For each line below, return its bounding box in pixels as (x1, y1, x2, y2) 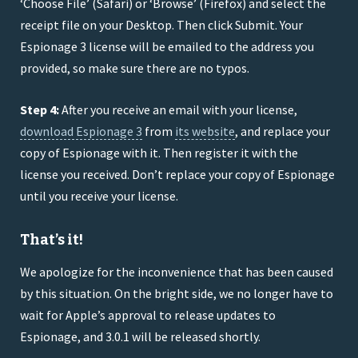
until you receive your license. (20, 188, 178, 205)
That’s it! (20, 231, 83, 249)
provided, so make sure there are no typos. (20, 60, 249, 77)
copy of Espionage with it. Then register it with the (20, 145, 298, 161)
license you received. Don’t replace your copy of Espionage (20, 166, 335, 183)
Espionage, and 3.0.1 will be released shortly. (20, 328, 261, 345)
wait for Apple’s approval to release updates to (20, 307, 276, 324)
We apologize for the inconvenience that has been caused (20, 264, 333, 280)
